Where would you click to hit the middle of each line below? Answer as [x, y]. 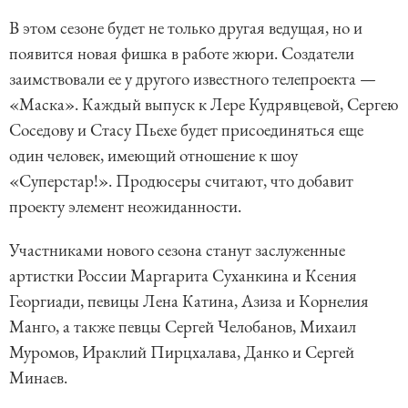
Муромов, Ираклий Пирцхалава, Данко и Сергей [182, 352]
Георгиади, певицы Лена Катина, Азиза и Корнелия [189, 301]
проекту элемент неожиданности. [125, 207]
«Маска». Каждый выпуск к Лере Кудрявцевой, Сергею [204, 105]
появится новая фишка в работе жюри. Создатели [182, 54]
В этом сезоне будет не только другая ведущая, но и [186, 28]
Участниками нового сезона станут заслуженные [177, 250]
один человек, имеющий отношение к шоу [153, 156]
